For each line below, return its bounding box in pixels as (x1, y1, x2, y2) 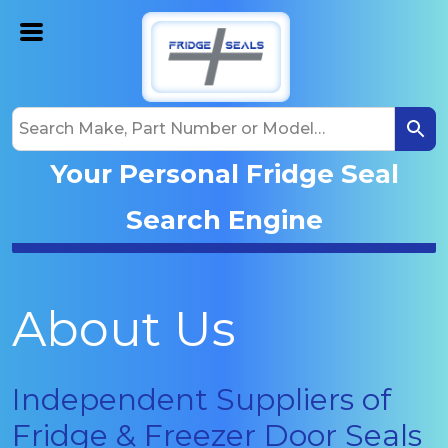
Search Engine (125, 203, 323, 236)
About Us (12, 299, 235, 358)
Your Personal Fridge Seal (49, 157, 399, 190)
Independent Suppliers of (12, 380, 391, 418)
